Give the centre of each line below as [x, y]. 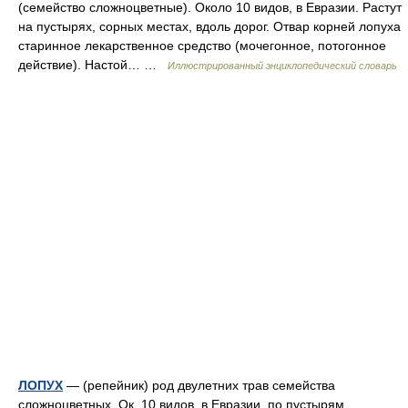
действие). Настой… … [93, 65]
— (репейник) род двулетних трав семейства [199, 385]
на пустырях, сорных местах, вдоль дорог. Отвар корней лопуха [209, 26]
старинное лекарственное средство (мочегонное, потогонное [202, 46]
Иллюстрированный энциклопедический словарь [282, 66]
